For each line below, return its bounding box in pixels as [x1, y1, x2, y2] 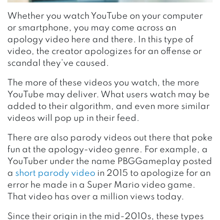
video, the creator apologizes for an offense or [7, 47, 202, 56]
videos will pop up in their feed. [7, 114, 139, 123]
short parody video [15, 169, 95, 178]
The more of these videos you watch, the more [7, 79, 199, 88]
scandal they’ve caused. [7, 59, 109, 68]
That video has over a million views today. [7, 192, 184, 202]
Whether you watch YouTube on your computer [7, 12, 203, 21]
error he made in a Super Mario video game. [7, 181, 195, 190]
